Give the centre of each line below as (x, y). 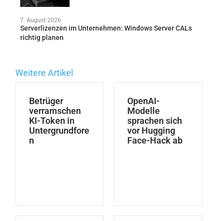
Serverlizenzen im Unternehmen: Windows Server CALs (106, 28)
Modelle (144, 110)
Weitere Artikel (44, 73)
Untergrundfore (59, 130)
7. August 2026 (40, 20)
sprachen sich (155, 120)
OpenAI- (144, 101)
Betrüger (46, 101)
